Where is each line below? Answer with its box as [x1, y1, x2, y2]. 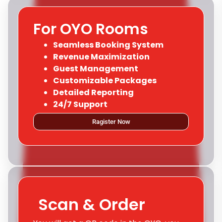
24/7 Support [53, 99, 108, 111]
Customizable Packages [53, 75, 157, 87]
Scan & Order [38, 193, 145, 216]
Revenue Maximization [53, 51, 150, 63]
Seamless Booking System [53, 39, 164, 51]
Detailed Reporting [53, 87, 134, 99]
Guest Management [53, 63, 138, 75]
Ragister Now [92, 118, 130, 126]
